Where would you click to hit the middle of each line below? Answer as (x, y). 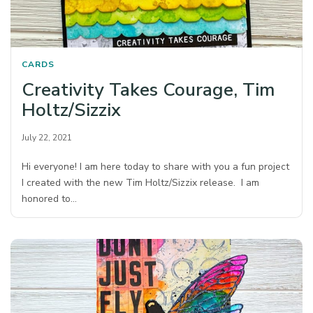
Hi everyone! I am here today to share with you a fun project (156, 167)
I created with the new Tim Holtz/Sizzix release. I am (141, 183)
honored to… (50, 199)
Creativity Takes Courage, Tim (148, 90)
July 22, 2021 (47, 138)
